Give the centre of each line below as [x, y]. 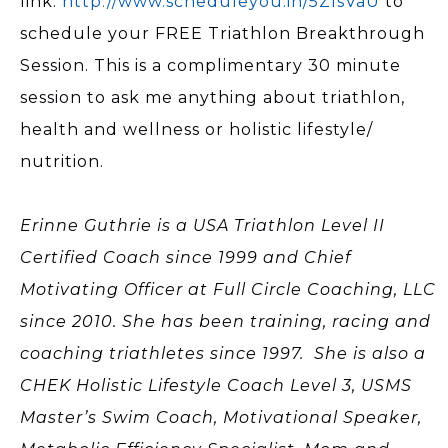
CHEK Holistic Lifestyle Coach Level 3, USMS [216, 385]
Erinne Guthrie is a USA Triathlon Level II [202, 225]
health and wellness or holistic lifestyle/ [196, 129]
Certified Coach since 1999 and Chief [185, 257]
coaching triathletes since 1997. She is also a [223, 353]
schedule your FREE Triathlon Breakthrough [222, 33]
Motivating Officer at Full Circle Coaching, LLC [228, 289]
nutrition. [62, 161]
